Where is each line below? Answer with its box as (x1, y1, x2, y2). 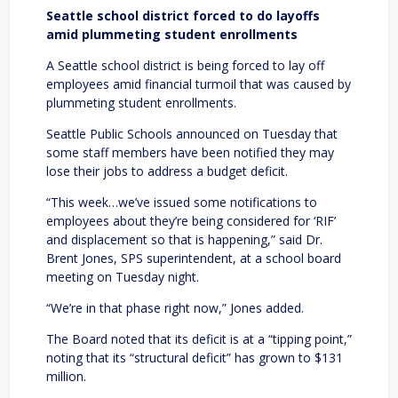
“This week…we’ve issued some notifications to (46, 193, 317, 211)
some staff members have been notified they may (46, 143, 334, 161)
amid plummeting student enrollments (46, 25, 298, 43)
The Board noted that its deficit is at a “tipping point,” (46, 330, 352, 347)
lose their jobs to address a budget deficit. (46, 162, 288, 179)
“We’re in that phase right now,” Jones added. (46, 298, 304, 316)
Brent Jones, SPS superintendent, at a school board (46, 249, 341, 267)
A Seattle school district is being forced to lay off (46, 56, 324, 74)
